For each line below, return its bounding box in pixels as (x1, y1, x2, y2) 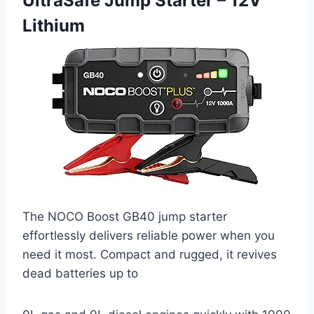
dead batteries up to (22, 266, 138, 281)
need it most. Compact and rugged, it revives (22, 247, 277, 262)
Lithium (22, 15, 85, 36)
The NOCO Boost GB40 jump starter (22, 210, 227, 224)
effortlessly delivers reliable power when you (22, 228, 275, 243)
